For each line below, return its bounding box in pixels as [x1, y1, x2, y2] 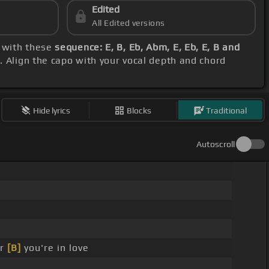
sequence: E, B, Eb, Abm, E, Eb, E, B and [55, 41, 240, 53]
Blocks [127, 105, 152, 115]
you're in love [20, 242, 89, 254]
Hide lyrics [33, 105, 71, 115]
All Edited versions [92, 18, 165, 28]
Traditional [206, 105, 247, 115]
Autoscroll [196, 139, 235, 150]
